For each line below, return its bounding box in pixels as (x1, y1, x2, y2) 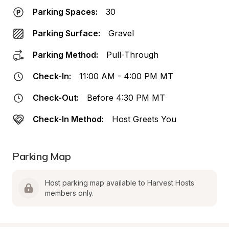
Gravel (108, 28, 134, 38)
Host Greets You (112, 114, 176, 124)
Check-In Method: (33, 114, 104, 124)
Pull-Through (106, 50, 158, 60)
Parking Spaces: (33, 7, 98, 17)
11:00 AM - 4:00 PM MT (79, 71, 173, 81)
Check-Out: (33, 93, 79, 103)
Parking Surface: (33, 28, 100, 38)
